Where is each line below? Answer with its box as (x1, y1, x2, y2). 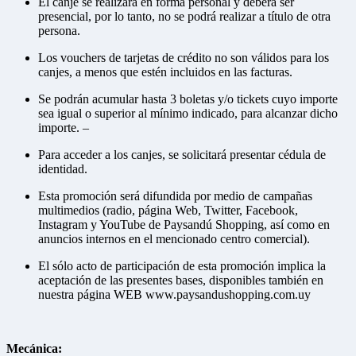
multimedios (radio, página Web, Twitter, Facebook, (38, 203, 298, 217)
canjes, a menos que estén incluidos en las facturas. (38, 64, 292, 79)
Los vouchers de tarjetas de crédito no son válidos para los (38, 50, 329, 64)
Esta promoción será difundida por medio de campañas (38, 188, 312, 203)
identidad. (38, 161, 87, 176)
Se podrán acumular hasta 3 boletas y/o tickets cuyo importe (38, 91, 338, 106)
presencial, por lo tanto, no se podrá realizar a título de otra (38, 9, 331, 23)
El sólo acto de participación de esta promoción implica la (38, 258, 326, 273)
